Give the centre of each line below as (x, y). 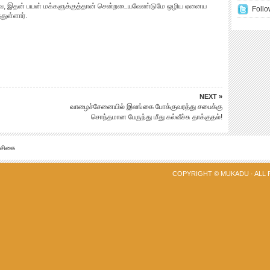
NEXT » (211, 96)
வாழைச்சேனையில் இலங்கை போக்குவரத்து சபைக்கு (146, 107)
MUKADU (235, 174)
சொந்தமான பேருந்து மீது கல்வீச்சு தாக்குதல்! (157, 117)
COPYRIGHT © (196, 174)
